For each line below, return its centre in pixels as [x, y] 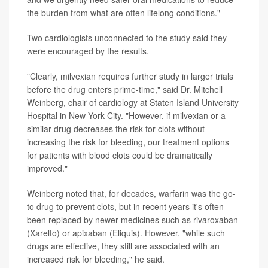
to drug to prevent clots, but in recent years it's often [125, 206]
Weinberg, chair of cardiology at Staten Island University [133, 102]
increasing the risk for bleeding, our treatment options [128, 141]
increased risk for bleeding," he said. [96, 259]
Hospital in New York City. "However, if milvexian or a [126, 115]
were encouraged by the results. [88, 51]
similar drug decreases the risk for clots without [116, 128]
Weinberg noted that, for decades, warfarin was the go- [131, 193]
